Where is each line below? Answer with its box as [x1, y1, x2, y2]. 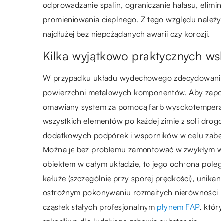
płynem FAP [157, 202, 200, 212]
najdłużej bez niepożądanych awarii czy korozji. [43, 29, 213, 39]
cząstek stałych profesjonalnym [43, 202, 157, 212]
